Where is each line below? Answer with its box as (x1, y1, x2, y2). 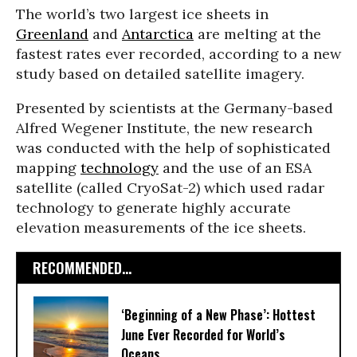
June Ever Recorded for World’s (121, 325, 285, 345)
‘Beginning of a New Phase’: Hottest (121, 305, 316, 325)
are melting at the (194, 25, 321, 43)
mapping (16, 159, 80, 177)
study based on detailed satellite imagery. (16, 65, 304, 83)
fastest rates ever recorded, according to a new (16, 45, 341, 63)
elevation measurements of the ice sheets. (16, 218, 306, 237)
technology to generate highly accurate (16, 198, 291, 217)
